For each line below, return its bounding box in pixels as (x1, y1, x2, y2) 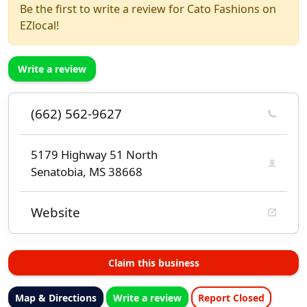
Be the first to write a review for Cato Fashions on (20, 1, 276, 17)
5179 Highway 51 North (31, 147, 158, 163)
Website (31, 204, 80, 222)
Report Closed (198, 291, 265, 305)
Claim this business (108, 256, 199, 270)
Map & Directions (15, 291, 97, 305)
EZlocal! (20, 18, 59, 34)
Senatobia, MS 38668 (31, 164, 143, 180)
